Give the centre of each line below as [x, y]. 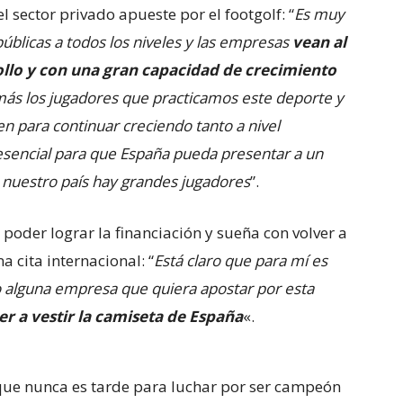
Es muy [319, 14]
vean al [319, 42]
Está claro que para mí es [241, 260]
